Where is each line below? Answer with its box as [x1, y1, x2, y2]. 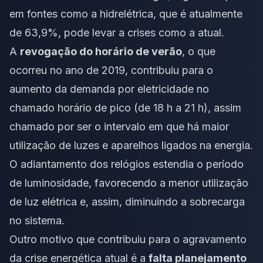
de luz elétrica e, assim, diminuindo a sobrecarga [9, 195, 245, 208]
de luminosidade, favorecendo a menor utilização [9, 176, 248, 189]
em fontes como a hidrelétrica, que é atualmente [9, 7, 242, 20]
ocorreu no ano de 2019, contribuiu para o [9, 63, 213, 76]
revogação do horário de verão [20, 45, 182, 58]
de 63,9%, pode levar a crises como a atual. [9, 26, 224, 39]
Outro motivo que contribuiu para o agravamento [9, 232, 247, 245]
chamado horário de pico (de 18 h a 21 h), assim [9, 101, 241, 114]
